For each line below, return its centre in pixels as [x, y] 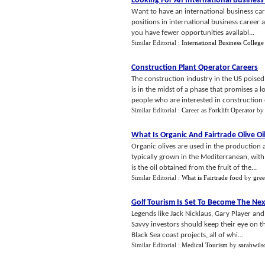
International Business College [223, 43]
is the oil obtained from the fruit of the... [194, 168]
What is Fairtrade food [212, 177]
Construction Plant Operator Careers [195, 68]
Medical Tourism [205, 245]
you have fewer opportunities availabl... [193, 33]
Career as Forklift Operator [218, 110]
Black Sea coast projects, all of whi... [187, 235]
